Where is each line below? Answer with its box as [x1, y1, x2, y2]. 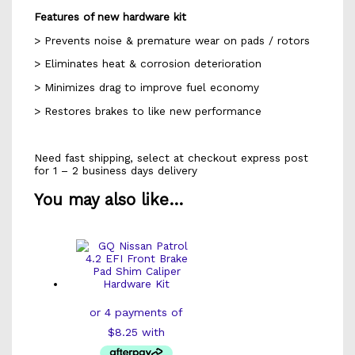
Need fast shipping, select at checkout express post [33, 151, 308, 164]
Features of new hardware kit [33, 10, 186, 23]
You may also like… [33, 189, 183, 209]
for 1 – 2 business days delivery [33, 163, 197, 177]
